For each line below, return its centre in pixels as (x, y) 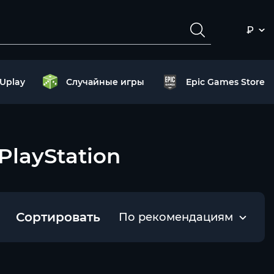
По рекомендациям (176, 217)
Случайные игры (106, 82)
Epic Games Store (225, 82)
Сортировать (58, 217)
